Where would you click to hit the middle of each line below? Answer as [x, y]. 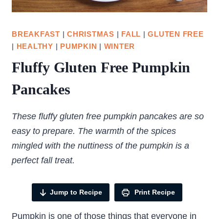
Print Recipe [154, 192]
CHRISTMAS [91, 34]
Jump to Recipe [76, 192]
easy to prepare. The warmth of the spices [94, 131]
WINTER [119, 46]
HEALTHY [35, 46]
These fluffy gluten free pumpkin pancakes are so [108, 116]
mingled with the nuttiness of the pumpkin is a [100, 145]
